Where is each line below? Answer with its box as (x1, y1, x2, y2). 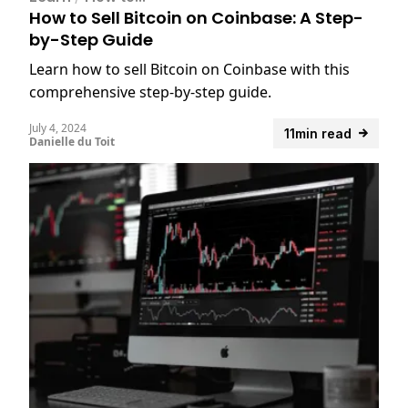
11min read (284, 125, 352, 141)
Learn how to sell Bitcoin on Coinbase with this (29, 58, 350, 79)
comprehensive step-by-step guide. (29, 81, 271, 102)
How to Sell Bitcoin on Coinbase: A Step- (29, 5, 363, 29)
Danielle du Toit (29, 133, 115, 149)
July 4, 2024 (29, 119, 87, 136)
